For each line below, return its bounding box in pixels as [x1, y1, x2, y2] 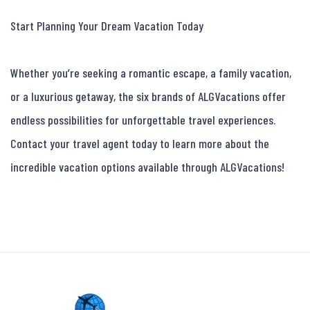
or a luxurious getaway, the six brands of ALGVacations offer [10, 89, 286, 104]
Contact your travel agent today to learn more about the [10, 136, 269, 152]
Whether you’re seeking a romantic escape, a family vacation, [10, 65, 291, 81]
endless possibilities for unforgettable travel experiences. [10, 112, 275, 128]
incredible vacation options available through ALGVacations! [10, 159, 284, 175]
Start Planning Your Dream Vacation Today [10, 18, 203, 34]
